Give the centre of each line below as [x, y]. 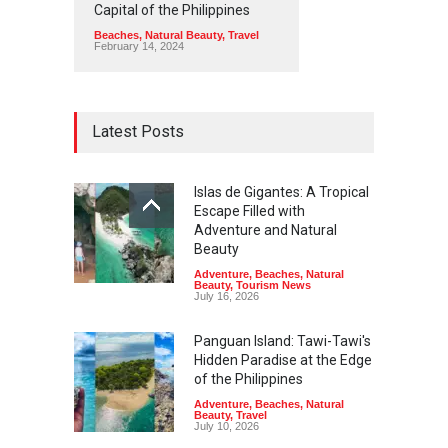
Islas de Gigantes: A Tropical [281, 191]
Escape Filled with [249, 210]
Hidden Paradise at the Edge [283, 359]
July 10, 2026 [226, 425]
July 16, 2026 [226, 295]
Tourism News [273, 284]
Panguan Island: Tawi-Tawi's [282, 340]
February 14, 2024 [139, 45]
